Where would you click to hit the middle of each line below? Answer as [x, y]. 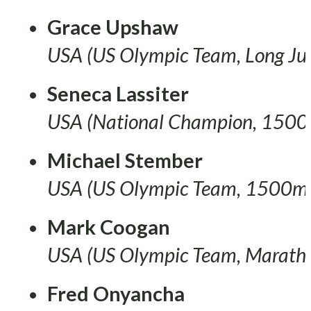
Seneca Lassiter [118, 93]
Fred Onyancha [116, 293]
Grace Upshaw [113, 27]
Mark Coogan [109, 227]
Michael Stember [125, 160]
